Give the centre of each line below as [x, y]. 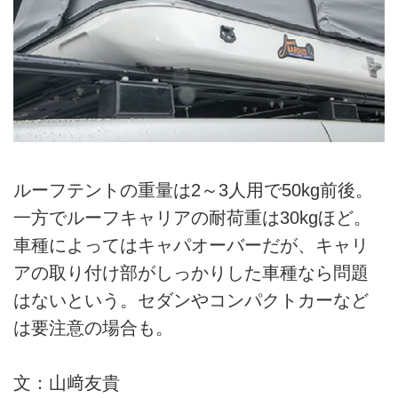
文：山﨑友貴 [76, 383]
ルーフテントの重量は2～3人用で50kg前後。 [193, 190]
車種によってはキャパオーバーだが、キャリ [191, 245]
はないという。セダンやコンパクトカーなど [191, 300]
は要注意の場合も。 [93, 327]
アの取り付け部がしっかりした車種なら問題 [191, 272]
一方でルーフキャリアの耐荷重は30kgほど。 [192, 217]
